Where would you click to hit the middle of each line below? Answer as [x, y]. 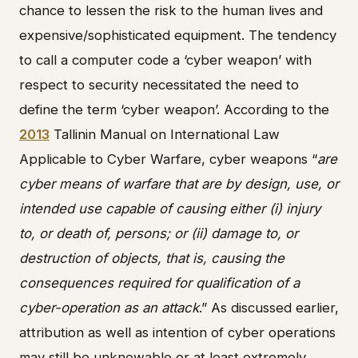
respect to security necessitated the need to [159, 84]
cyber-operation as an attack [109, 307]
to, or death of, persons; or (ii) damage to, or [159, 233]
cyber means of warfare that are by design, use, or [179, 183]
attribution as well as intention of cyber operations [177, 332]
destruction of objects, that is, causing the [152, 258]
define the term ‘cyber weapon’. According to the [174, 109]
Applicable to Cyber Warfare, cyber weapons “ [168, 159]
